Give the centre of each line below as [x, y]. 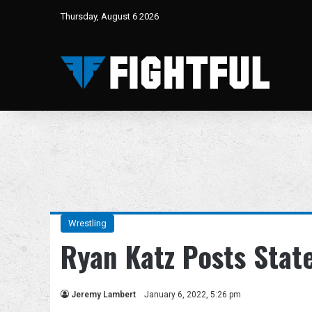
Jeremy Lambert [103, 295]
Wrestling [87, 223]
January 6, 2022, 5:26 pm [193, 295]
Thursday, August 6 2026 [110, 16]
